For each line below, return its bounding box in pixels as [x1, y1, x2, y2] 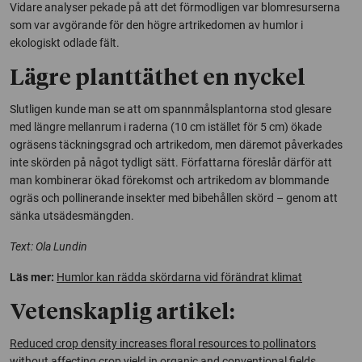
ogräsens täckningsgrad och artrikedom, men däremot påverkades [10, 137, 343, 151]
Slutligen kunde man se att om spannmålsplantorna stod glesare [10, 102, 331, 116]
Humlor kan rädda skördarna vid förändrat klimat [57, 270, 302, 284]
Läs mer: [10, 270, 54, 284]
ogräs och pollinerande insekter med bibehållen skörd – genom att [10, 191, 338, 204]
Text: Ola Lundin [10, 239, 87, 253]
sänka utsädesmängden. [10, 208, 134, 222]
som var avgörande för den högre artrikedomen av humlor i [10, 18, 303, 32]
